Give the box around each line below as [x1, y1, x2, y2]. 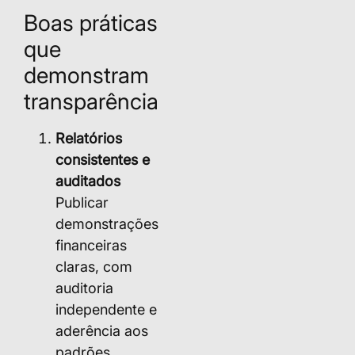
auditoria [55, 279, 113, 296]
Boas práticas [24, 9, 158, 36]
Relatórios [55, 129, 122, 147]
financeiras [55, 236, 127, 254]
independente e [55, 300, 157, 318]
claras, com [55, 258, 132, 275]
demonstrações [55, 215, 158, 232]
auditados [55, 172, 120, 189]
